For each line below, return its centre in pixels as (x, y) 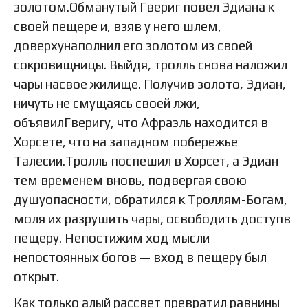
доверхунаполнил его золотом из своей (133, 45)
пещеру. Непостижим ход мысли (112, 238)
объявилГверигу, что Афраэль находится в (141, 122)
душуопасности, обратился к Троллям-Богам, (151, 199)
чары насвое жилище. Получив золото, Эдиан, (150, 84)
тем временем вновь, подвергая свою (130, 180)
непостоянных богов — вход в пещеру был (140, 257)
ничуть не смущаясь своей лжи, (107, 103)
